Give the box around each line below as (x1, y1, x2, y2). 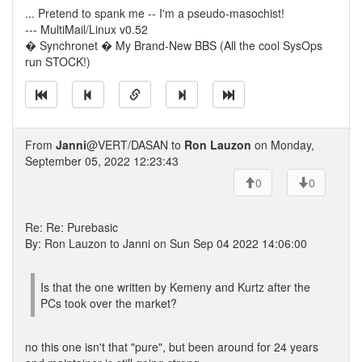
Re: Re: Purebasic (25, 219, 118, 235)
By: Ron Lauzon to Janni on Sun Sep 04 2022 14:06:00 (25, 235, 307, 251)
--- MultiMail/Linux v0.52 (25, 21, 148, 37)
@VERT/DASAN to (86, 137, 184, 153)
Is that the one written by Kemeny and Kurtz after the (40, 279, 310, 295)
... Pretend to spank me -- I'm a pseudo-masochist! (25, 5, 284, 21)
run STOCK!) (25, 53, 90, 69)
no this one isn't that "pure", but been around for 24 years (25, 339, 318, 355)
